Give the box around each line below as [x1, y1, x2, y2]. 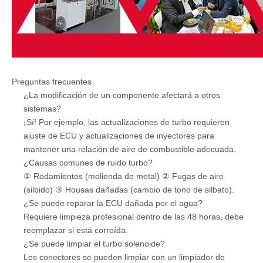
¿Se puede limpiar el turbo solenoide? [23, 238, 165, 248]
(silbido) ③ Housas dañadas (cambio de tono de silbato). [23, 184, 234, 194]
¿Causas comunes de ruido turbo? [23, 157, 153, 167]
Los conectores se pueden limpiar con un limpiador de [23, 252, 225, 262]
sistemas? [23, 103, 61, 113]
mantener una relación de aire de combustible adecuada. [23, 144, 236, 154]
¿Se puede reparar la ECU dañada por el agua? [23, 198, 203, 208]
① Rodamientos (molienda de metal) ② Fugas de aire [23, 171, 224, 181]
